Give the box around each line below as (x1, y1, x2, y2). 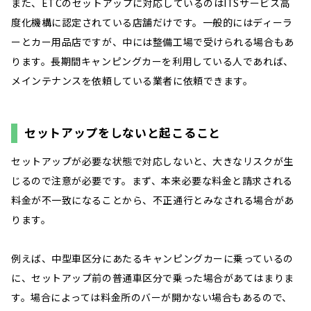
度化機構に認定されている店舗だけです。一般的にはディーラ (11, 15, 293, 29)
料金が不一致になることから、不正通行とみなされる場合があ (11, 192, 294, 207)
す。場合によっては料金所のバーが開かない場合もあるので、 (11, 289, 292, 304)
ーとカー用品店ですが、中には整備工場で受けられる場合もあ (11, 34, 294, 49)
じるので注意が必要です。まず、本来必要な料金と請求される (11, 173, 293, 187)
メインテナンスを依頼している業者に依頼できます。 (11, 73, 253, 87)
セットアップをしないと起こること (24, 123, 221, 141)
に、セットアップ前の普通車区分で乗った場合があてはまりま (11, 270, 294, 285)
